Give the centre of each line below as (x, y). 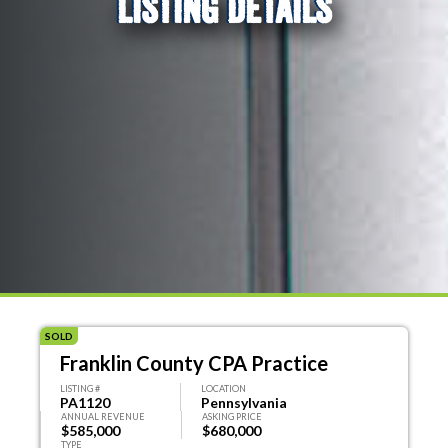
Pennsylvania (244, 402)
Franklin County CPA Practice (194, 363)
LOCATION (223, 388)
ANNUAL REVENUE (103, 416)
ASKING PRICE (232, 416)
